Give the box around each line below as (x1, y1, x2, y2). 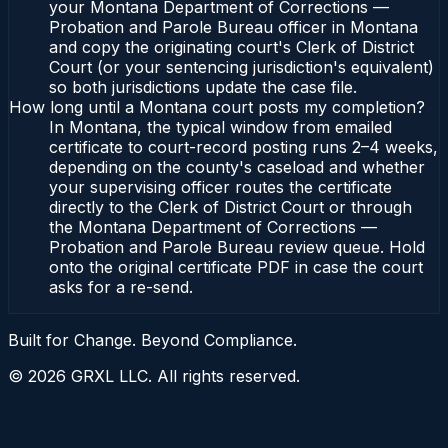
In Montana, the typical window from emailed (49, 117, 392, 138)
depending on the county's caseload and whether (49, 157, 425, 178)
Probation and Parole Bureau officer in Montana (49, 17, 418, 38)
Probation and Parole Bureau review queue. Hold (49, 237, 425, 258)
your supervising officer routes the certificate (49, 177, 392, 198)
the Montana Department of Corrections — (49, 217, 377, 238)
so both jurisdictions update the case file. (49, 77, 357, 98)
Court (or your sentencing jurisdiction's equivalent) (49, 57, 434, 78)
